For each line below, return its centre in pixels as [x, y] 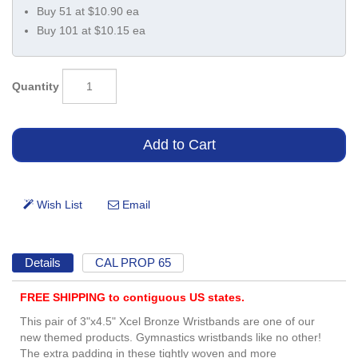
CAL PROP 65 [133, 262]
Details [42, 262]
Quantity [36, 86]
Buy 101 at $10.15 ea [91, 30]
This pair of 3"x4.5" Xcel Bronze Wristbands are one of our [167, 322]
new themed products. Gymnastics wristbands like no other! [171, 338]
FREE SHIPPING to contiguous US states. [132, 298]
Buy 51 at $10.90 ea [88, 11]
